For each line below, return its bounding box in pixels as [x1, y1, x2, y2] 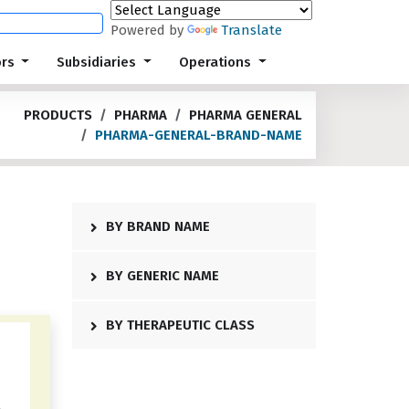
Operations [179, 54, 256, 70]
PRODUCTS [24, 107, 92, 123]
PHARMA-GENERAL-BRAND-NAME [95, 127, 302, 143]
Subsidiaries [57, 54, 141, 70]
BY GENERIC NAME [102, 267, 219, 284]
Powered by [110, 22, 187, 38]
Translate [221, 22, 282, 38]
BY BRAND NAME [102, 218, 210, 235]
